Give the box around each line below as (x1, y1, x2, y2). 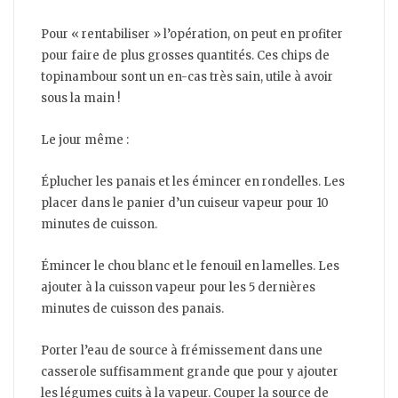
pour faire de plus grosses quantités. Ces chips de (41, 48, 330, 64)
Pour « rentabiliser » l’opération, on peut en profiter (41, 27, 343, 43)
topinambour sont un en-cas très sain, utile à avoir (41, 69, 333, 85)
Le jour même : (41, 132, 129, 148)
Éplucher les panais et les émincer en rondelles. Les (41, 174, 345, 190)
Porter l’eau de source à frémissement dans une (41, 343, 322, 359)
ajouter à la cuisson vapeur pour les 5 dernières (41, 280, 315, 296)
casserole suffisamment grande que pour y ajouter (41, 364, 338, 380)
